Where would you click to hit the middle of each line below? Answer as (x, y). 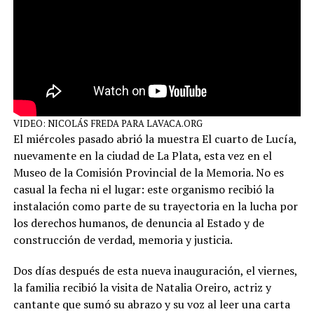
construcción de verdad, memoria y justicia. (123, 239)
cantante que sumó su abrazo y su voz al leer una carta (151, 304)
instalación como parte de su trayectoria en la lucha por (155, 206)
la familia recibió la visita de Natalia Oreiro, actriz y (142, 287)
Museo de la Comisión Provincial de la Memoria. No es (148, 172)
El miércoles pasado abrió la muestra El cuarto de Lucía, (155, 138)
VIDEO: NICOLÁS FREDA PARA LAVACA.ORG (108, 123)
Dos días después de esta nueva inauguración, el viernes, (155, 270)
